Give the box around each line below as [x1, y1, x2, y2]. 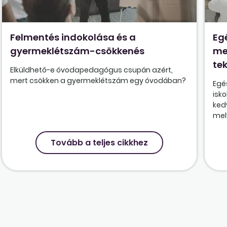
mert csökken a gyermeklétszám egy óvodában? [10, 75, 186, 86]
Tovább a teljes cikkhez [51, 137, 148, 149]
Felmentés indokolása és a [10, 31, 136, 44]
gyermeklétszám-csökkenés [10, 45, 145, 58]
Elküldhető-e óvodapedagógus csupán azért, [10, 65, 173, 75]
